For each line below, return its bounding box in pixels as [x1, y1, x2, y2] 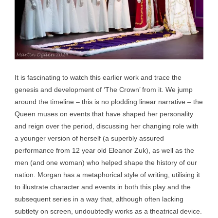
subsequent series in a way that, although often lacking [15, 195, 183, 203]
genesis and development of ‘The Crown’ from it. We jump [15, 86, 193, 93]
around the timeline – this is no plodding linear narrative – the [15, 98, 203, 106]
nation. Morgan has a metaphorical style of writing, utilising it [15, 171, 200, 179]
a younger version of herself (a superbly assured [15, 134, 164, 142]
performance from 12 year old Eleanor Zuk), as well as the [15, 146, 194, 154]
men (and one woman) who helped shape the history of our [15, 159, 197, 166]
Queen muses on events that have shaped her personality [15, 110, 193, 118]
